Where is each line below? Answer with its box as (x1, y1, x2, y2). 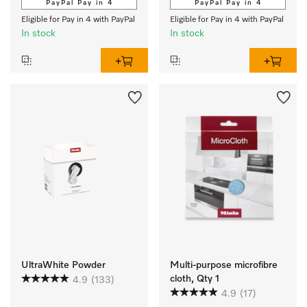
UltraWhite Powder (21, 260, 106, 270)
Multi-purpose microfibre (170, 260, 278, 270)
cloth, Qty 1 (170, 274, 219, 284)
